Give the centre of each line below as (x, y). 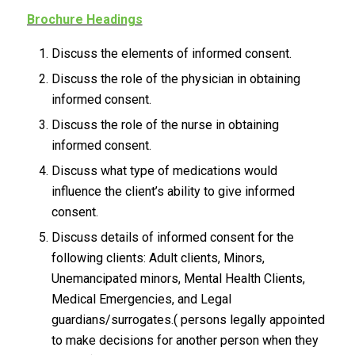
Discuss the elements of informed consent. (171, 53)
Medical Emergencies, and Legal (141, 299)
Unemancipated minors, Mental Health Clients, (178, 278)
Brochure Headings (84, 20)
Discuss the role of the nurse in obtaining (165, 124)
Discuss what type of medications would (164, 170)
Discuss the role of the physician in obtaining (176, 78)
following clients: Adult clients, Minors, (158, 258)
